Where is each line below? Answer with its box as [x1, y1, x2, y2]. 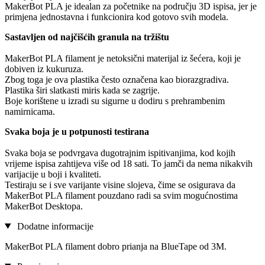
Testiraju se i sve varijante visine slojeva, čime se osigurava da [5, 179, 235, 190]
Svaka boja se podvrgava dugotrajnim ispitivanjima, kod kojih [5, 147, 235, 158]
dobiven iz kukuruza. [5, 63, 83, 74]
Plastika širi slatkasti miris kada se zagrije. [5, 85, 160, 95]
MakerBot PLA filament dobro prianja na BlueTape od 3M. [5, 241, 227, 251]
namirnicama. [5, 106, 55, 117]
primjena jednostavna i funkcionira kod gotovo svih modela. [5, 11, 228, 22]
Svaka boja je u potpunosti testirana [5, 126, 149, 137]
